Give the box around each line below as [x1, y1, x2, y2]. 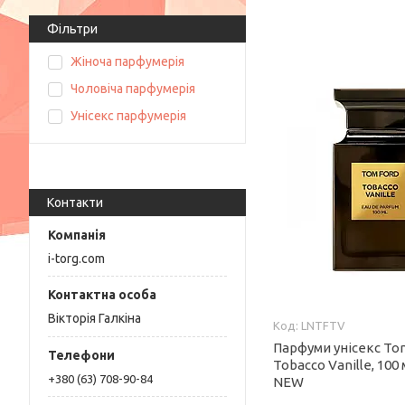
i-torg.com [48, 250, 105, 266]
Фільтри [59, 22, 98, 36]
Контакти [54, 195, 103, 210]
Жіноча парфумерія [71, 54, 184, 69]
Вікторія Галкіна [48, 311, 141, 326]
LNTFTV [301, 319, 346, 332]
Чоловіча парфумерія [71, 81, 195, 96]
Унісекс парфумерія [71, 108, 186, 123]
